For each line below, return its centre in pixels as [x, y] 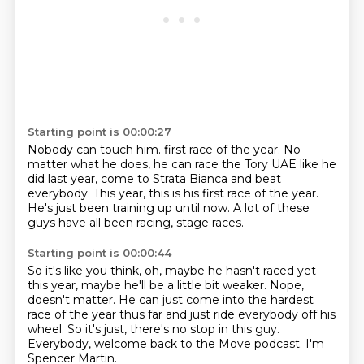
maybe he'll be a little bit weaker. [175, 285]
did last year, [64, 179]
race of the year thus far [96, 314]
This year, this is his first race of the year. [206, 193]
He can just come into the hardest [216, 300]
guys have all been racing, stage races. [135, 223]
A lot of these [271, 208]
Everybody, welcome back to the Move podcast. [166, 344]
